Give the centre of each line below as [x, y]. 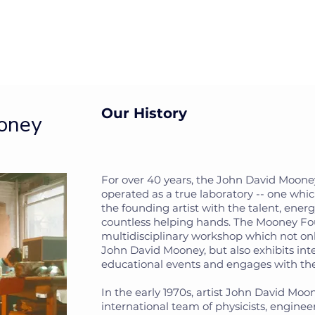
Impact [57, 42]
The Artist [123, 42]
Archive [192, 42]
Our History [144, 113]
